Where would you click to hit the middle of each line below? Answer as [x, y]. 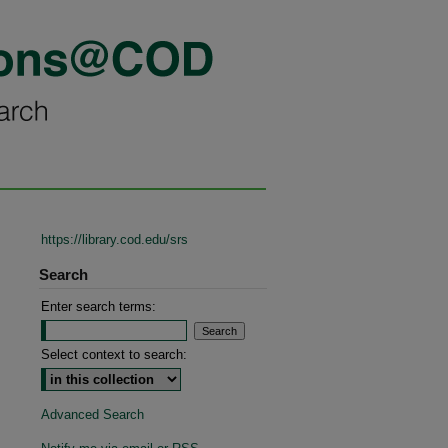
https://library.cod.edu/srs [114, 239]
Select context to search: [114, 354]
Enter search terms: [98, 306]
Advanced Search [92, 414]
